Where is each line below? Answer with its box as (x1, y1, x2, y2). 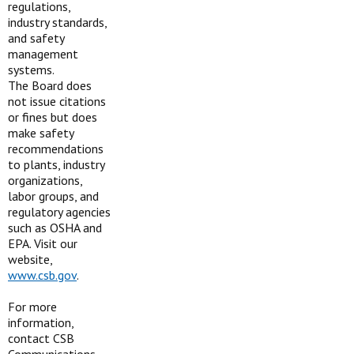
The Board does (8, 77, 92, 93)
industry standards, (8, 14, 107, 30)
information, (8, 314, 73, 330)
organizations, (8, 172, 82, 188)
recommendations (8, 141, 104, 156)
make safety (8, 125, 73, 141)
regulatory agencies (8, 204, 111, 220)
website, (8, 251, 52, 267)
